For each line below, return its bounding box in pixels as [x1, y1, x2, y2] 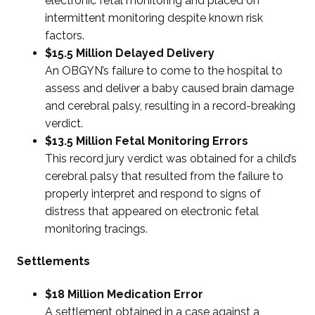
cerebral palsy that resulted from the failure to [45, 169, 284, 184]
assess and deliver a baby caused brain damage [45, 82, 295, 96]
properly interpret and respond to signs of [45, 187, 262, 201]
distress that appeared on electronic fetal [45, 205, 259, 219]
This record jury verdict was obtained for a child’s [45, 152, 297, 166]
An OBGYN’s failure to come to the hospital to [45, 64, 283, 78]
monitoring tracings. [45, 222, 148, 236]
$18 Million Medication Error [45, 287, 204, 301]
